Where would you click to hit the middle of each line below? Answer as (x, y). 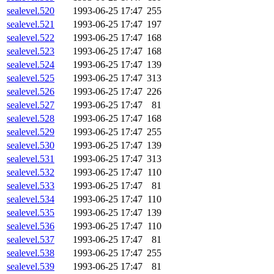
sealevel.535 (31, 213)
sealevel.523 (31, 51)
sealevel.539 (31, 267)
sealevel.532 (31, 172)
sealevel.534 (31, 199)
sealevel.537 (31, 240)
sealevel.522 (31, 38)
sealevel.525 (31, 78)
